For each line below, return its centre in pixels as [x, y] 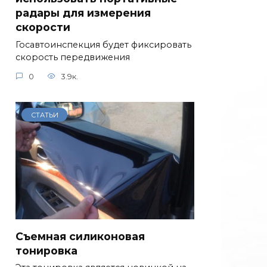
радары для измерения [83, 13]
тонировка [46, 250]
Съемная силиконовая [80, 236]
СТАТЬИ [44, 115]
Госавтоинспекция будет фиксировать [103, 45]
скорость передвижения [73, 57]
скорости [43, 27]
